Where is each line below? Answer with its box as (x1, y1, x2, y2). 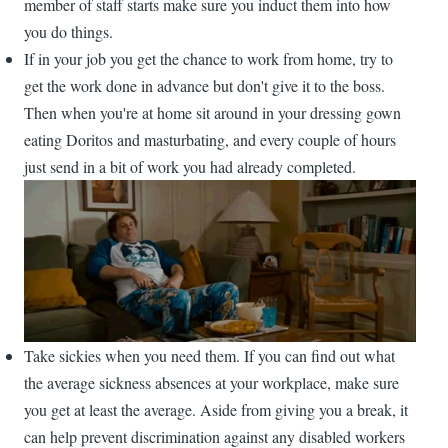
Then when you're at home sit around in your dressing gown (24, 102, 401, 124)
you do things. (24, 21, 113, 43)
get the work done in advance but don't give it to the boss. (24, 75, 385, 97)
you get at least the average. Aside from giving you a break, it (24, 398, 408, 420)
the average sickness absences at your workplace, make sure (24, 371, 399, 393)
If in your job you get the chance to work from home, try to (24, 48, 393, 70)
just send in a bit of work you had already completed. (24, 156, 356, 178)
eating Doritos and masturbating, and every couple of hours (24, 129, 396, 151)
